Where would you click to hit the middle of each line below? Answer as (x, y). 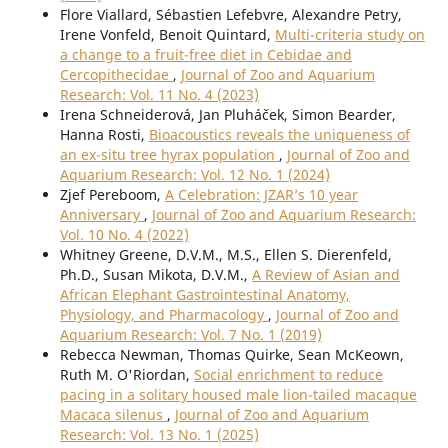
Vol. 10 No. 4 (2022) (124, 235)
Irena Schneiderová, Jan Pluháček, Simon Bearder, (227, 115)
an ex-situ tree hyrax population (169, 155)
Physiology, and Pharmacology (163, 315)
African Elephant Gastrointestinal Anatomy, (204, 295)
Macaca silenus (113, 415)
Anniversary (101, 215)
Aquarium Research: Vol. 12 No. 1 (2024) (194, 175)
